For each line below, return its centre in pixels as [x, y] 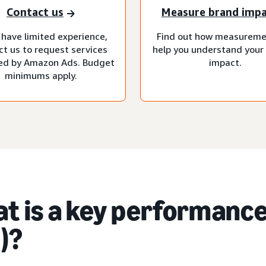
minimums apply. [41, 75]
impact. [225, 62]
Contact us [35, 12]
